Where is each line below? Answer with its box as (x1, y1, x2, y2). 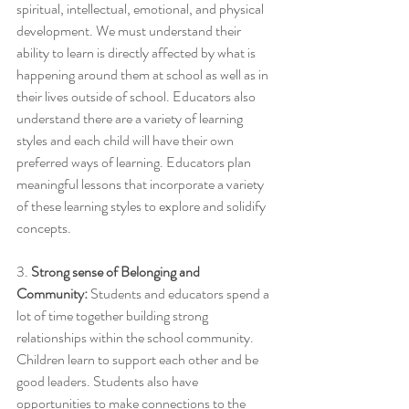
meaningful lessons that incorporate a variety (16, 173, 267, 194)
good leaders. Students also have (16, 370, 201, 392)
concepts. (16, 216, 74, 238)
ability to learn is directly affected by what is (16, 41, 258, 63)
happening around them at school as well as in (16, 63, 271, 85)
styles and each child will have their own (16, 129, 236, 151)
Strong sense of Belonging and (31, 260, 203, 282)
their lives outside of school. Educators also (16, 85, 258, 107)
